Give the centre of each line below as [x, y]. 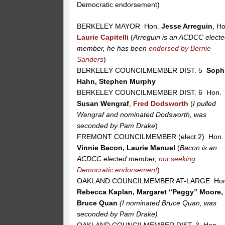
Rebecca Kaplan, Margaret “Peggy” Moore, [150, 192]
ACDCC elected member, [118, 159]
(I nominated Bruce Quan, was [168, 203]
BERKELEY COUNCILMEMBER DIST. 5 [142, 71]
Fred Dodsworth [161, 104]
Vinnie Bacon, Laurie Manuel [127, 148]
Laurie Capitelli [104, 37]
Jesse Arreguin [187, 26]
